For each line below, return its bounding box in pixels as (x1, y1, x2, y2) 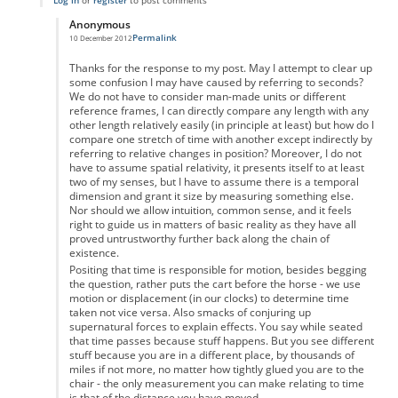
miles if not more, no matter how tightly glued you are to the (68, 362, 364, 377)
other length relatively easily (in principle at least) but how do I (68, 117, 374, 131)
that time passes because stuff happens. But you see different (68, 334, 374, 348)
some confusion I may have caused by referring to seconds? (68, 75, 363, 89)
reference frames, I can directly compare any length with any (68, 103, 369, 117)
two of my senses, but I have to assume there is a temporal (68, 174, 359, 188)
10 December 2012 (68, 33, 132, 44)
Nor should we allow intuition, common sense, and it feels (68, 203, 352, 217)
